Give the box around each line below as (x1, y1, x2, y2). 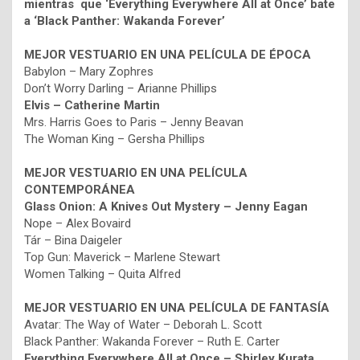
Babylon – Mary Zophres (24, 64, 153, 80)
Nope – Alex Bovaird (24, 216, 131, 231)
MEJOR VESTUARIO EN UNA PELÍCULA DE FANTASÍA (24, 301, 329, 316)
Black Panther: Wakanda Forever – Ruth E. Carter (24, 334, 280, 350)
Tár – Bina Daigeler (24, 233, 122, 248)
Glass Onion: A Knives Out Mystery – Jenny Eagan (24, 199, 308, 215)
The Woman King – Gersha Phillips (24, 132, 205, 147)
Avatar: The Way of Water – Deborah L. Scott (24, 317, 262, 333)
